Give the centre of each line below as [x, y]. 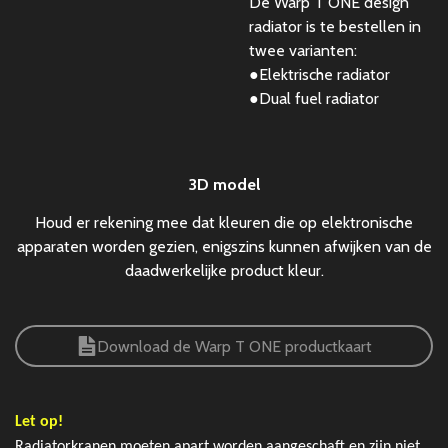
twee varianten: [303, 50]
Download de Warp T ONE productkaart [234, 346]
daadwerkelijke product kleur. [224, 270]
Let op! [39, 422]
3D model [224, 184]
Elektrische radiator [324, 74]
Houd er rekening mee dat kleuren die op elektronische [224, 222]
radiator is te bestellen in [335, 26]
